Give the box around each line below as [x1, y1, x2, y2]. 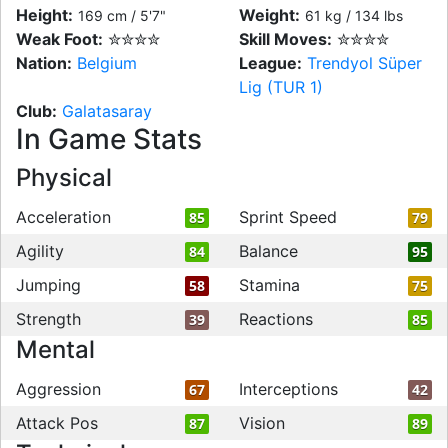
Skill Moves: [239, 29, 332, 49]
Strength [16, 309, 81, 329]
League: [239, 53, 302, 73]
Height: [16, 5, 73, 25]
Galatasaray [62, 101, 152, 121]
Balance [239, 241, 298, 261]
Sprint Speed [239, 207, 337, 227]
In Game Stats [16, 122, 202, 156]
